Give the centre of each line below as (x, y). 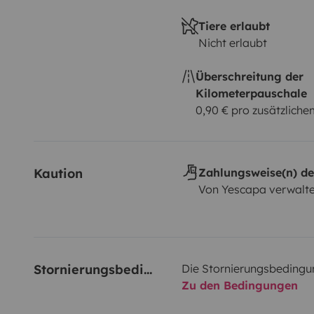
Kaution (58, 173)
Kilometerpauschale (251, 93)
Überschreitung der (249, 76)
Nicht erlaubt (232, 42)
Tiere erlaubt (234, 26)
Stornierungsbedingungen (148, 269)
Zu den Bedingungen (239, 285)
